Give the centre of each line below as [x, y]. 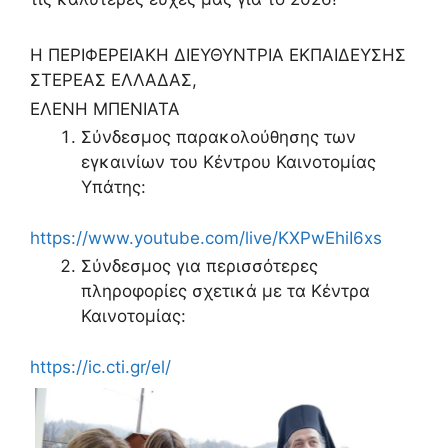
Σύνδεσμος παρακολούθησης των [218, 137]
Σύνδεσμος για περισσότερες [199, 266]
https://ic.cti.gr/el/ [100, 366]
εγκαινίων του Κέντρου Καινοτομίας [228, 162]
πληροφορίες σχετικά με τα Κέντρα [225, 291]
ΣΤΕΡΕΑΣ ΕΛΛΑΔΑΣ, [113, 80]
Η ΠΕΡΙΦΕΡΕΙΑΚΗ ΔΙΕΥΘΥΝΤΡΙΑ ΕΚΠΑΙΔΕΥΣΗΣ [218, 55]
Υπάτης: [113, 187]
